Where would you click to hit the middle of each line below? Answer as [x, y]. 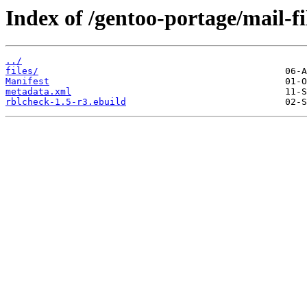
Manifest [27, 82]
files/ [22, 71]
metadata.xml [38, 92]
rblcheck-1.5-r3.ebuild [66, 102]
